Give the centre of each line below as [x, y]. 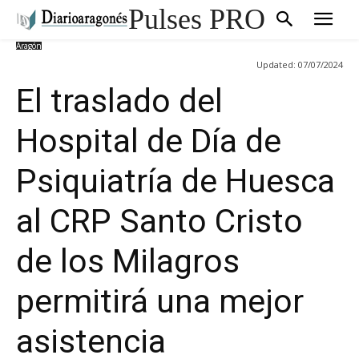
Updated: [276, 64]
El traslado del [119, 101]
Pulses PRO [197, 19]
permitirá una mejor [160, 302]
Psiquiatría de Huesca [175, 182]
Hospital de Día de [149, 141]
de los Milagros [128, 262]
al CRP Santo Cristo [159, 222]
